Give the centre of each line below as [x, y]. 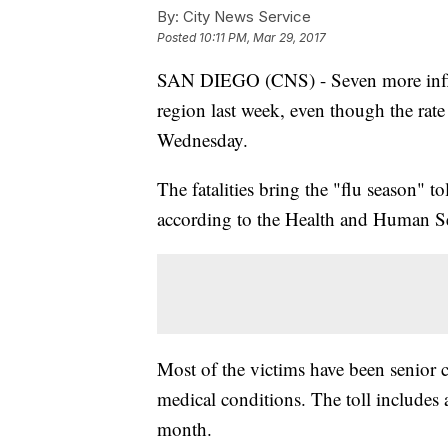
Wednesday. [202, 140]
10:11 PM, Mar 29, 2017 [262, 38]
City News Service [245, 17]
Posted [178, 38]
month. [184, 429]
